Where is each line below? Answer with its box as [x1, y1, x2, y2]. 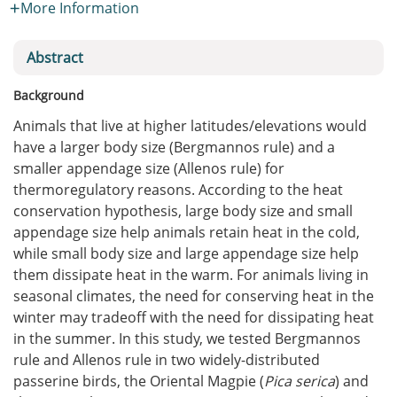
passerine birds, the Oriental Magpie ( [13, 371, 264, 391]
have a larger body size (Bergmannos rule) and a [13, 137, 335, 157]
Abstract [27, 48, 83, 67]
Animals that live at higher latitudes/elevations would [13, 116, 367, 136]
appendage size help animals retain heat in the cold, [13, 222, 360, 242]
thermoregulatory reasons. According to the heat [13, 180, 343, 199]
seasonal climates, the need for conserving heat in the [13, 286, 374, 306]
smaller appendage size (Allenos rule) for [13, 159, 284, 178]
